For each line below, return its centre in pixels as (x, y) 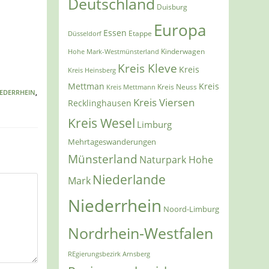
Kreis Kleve (148, 69)
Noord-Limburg (192, 209)
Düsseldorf (85, 34)
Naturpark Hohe (177, 160)
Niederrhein (115, 206)
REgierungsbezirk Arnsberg (109, 254)
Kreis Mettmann (131, 87)
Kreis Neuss (177, 87)
